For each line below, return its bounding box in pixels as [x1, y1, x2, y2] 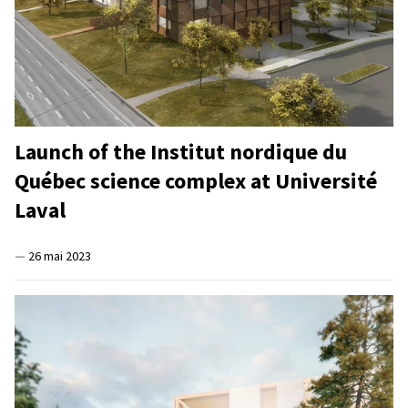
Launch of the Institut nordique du [15, 138, 347, 167]
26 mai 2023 [28, 248, 91, 265]
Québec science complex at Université [15, 167, 377, 196]
